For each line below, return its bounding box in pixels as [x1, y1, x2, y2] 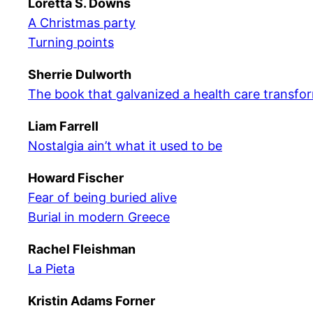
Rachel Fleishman [28, 242, 136, 256]
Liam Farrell [28, 119, 99, 133]
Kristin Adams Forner [28, 293, 155, 308]
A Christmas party [28, 15, 136, 30]
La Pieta [28, 261, 75, 276]
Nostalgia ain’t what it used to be [28, 138, 222, 153]
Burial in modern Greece [28, 210, 170, 224]
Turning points [28, 35, 114, 50]
